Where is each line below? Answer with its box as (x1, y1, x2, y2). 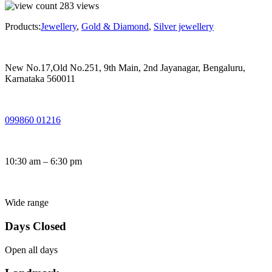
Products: (5, 21, 41, 32)
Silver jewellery (154, 21, 214, 32)
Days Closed (5, 219, 66, 233)
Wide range (5, 197, 49, 208)
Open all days (5, 244, 58, 255)
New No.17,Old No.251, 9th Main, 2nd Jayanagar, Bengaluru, (5, 63, 245, 73)
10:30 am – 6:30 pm (5, 156, 82, 167)
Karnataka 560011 (5, 73, 75, 84)
